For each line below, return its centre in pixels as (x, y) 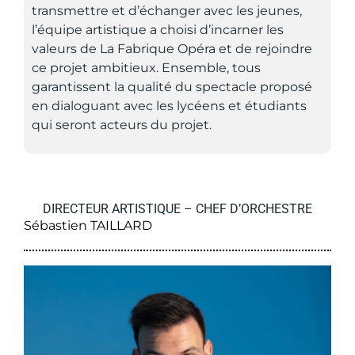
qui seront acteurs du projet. (122, 124)
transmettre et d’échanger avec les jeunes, (167, 10)
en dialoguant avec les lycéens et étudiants (169, 105)
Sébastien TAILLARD (88, 225)
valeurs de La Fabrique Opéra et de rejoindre (172, 48)
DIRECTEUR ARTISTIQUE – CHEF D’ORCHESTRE (177, 208)
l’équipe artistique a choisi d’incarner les (158, 29)
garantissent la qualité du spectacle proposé (172, 86)
